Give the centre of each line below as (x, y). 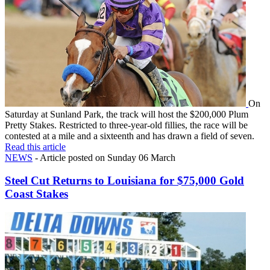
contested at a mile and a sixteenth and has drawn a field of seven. (130, 136)
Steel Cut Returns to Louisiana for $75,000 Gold (124, 181)
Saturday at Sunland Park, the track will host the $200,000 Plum (127, 114)
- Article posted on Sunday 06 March (104, 157)
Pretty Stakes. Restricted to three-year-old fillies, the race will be (126, 125)
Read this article (35, 146)
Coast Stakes (36, 194)
